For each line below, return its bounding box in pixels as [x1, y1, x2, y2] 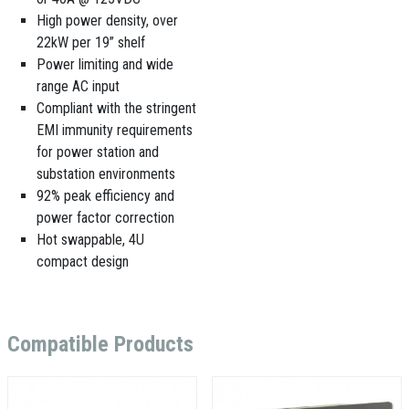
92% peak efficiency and [37, 187, 174, 204]
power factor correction [37, 209, 174, 226]
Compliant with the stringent [37, 100, 196, 117]
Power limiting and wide [37, 56, 173, 73]
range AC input [37, 78, 120, 95]
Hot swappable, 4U [37, 231, 144, 248]
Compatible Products [7, 331, 194, 357]
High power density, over [37, 12, 178, 29]
